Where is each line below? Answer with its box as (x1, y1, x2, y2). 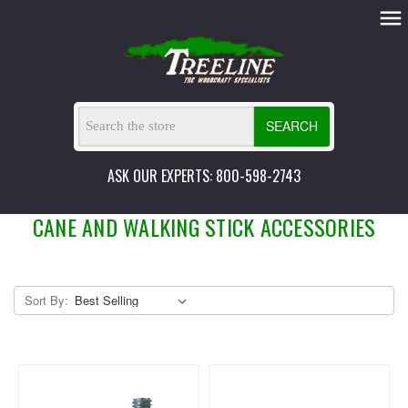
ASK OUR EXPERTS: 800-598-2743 (107, 164, 301, 187)
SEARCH (265, 117, 318, 136)
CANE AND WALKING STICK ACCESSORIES (32, 209, 376, 243)
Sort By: (24, 291, 68, 309)
